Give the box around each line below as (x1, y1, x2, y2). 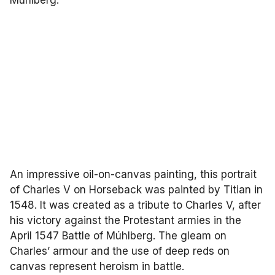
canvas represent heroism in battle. (10, 260, 184, 273)
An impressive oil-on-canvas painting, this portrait (10, 168, 257, 180)
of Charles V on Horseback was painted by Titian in (10, 184, 263, 196)
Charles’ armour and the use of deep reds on (10, 245, 230, 257)
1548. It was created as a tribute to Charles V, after (10, 199, 261, 211)
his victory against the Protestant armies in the (10, 214, 241, 227)
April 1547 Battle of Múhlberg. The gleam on (10, 230, 227, 242)
